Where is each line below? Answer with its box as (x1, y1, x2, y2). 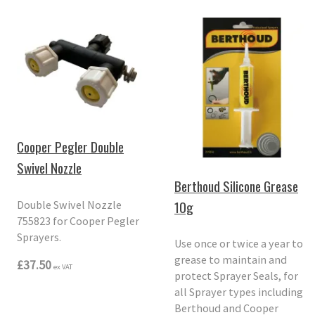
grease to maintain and (174, 252, 288, 267)
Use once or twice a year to (174, 236, 304, 251)
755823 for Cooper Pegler (17, 213, 140, 228)
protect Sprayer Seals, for (174, 269, 299, 283)
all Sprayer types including (174, 285, 304, 300)
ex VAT (53, 262, 73, 271)
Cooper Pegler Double (17, 136, 124, 157)
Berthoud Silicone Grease (174, 175, 299, 196)
